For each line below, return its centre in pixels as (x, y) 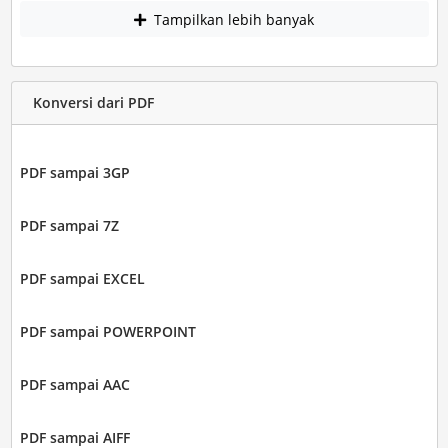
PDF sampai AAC (74, 384)
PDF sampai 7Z (69, 225)
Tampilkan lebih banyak (232, 19)
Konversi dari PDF (93, 103)
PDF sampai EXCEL (82, 278)
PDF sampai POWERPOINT (107, 331)
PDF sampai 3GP (74, 172)
